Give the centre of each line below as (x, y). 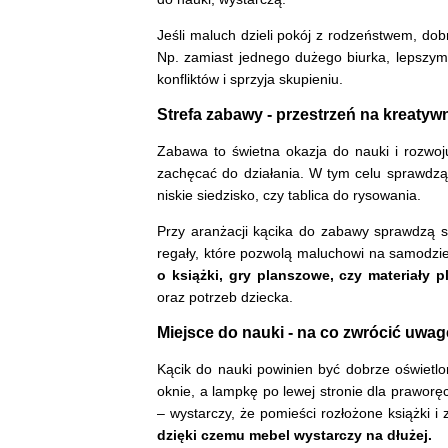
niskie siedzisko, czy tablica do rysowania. (291, 195)
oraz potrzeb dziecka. (227, 297)
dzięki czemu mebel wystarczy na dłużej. (296, 435)
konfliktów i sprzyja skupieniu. (252, 79)
